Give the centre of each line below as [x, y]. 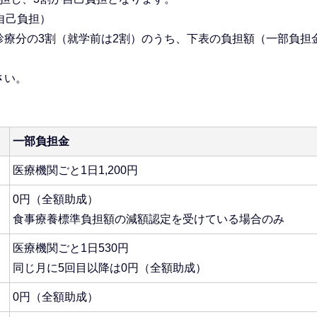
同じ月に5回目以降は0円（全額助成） [110, 267]
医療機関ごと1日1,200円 [75, 170]
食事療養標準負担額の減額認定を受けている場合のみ [149, 219]
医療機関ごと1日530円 [71, 248]
